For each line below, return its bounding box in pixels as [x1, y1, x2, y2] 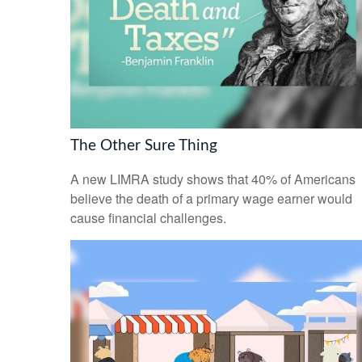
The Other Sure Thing [70, 137, 217, 154]
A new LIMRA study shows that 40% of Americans [70, 170, 356, 189]
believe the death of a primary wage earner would [70, 189, 352, 208]
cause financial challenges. [70, 208, 226, 228]
